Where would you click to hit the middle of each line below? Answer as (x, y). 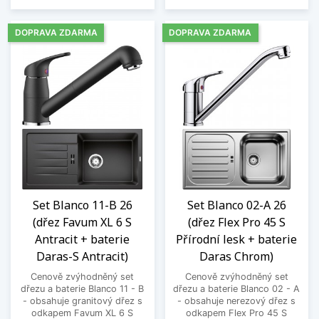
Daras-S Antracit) (83, 257)
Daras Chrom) (237, 257)
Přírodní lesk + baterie (237, 240)
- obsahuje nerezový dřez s (237, 301)
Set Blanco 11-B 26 (82, 205)
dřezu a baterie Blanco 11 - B (83, 289)
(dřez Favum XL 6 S (83, 223)
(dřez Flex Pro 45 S (236, 223)
